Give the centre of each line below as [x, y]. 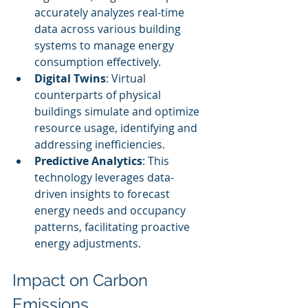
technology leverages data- [104, 177]
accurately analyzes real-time [111, 12]
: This [157, 161]
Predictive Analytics [88, 161]
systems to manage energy [106, 45]
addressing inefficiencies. [100, 144]
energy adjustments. [88, 243]
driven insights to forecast [103, 194]
